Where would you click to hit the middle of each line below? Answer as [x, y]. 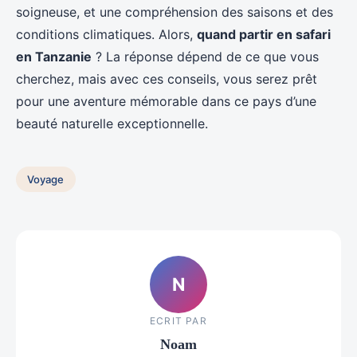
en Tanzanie [54, 57]
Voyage [46, 179]
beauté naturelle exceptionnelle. [112, 124]
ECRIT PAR [178, 320]
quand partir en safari [264, 34]
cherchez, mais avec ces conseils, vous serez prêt [167, 79]
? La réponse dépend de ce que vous [205, 57]
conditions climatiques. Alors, [106, 34]
